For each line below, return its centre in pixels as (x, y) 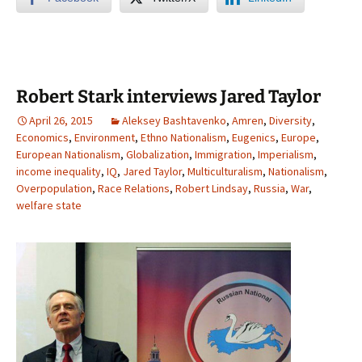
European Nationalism (68, 155)
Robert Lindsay (212, 189)
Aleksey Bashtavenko (174, 121)
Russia (269, 189)
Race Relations (134, 189)
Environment (105, 138)
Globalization (158, 155)
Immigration (223, 155)
